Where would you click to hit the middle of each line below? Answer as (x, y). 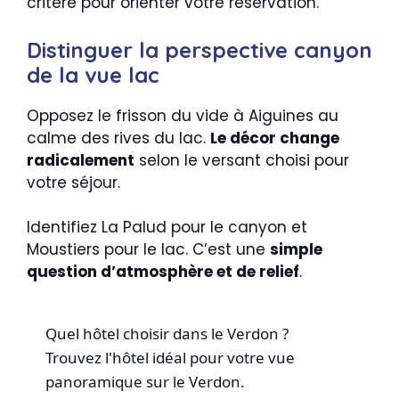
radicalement (81, 160)
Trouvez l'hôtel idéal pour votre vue (171, 357)
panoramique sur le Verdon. (146, 381)
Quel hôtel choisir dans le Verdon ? (167, 333)
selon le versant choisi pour (242, 160)
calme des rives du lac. (118, 138)
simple (296, 250)
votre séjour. (73, 182)
